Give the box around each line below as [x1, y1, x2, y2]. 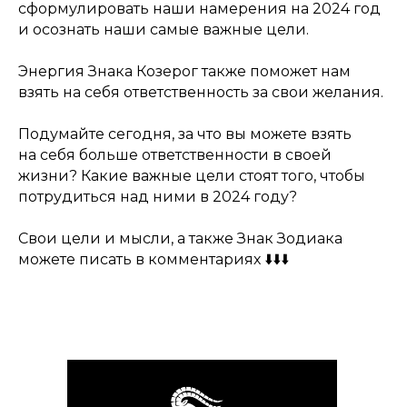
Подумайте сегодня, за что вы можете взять [18, 124, 352, 143]
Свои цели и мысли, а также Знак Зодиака [18, 229, 342, 247]
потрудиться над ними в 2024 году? [18, 187, 297, 205]
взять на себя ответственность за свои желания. [18, 83, 383, 101]
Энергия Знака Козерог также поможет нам [18, 62, 351, 80]
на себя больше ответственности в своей [18, 145, 332, 164]
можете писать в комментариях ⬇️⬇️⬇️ [18, 250, 289, 268]
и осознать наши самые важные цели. [18, 20, 309, 38]
